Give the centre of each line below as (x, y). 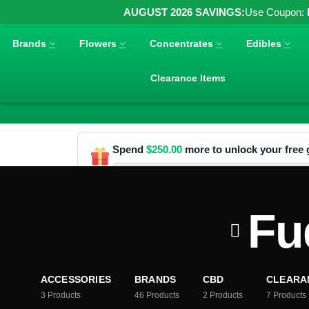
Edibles (264, 43)
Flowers (98, 43)
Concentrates (182, 43)
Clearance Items (188, 78)
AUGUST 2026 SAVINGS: (184, 12)
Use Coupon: (276, 12)
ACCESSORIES (76, 279)
